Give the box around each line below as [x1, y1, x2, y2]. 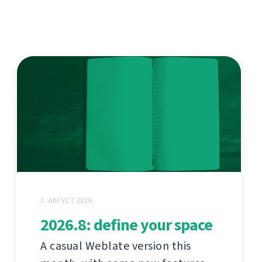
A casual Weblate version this [40, 237, 191, 254]
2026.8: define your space [40, 213, 212, 236]
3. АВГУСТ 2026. [40, 195, 95, 205]
